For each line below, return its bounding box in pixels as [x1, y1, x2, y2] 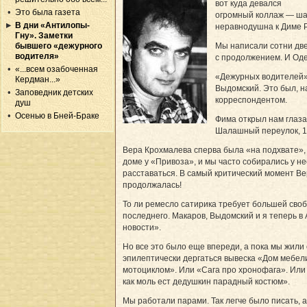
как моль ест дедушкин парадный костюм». [123, 276, 290, 286]
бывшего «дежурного [15, 40, 103, 51]
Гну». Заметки [15, 30, 73, 40]
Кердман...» [15, 74, 61, 84]
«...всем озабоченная [15, 64, 99, 74]
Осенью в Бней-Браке [15, 110, 100, 121]
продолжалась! [123, 180, 182, 190]
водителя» [15, 51, 60, 61]
